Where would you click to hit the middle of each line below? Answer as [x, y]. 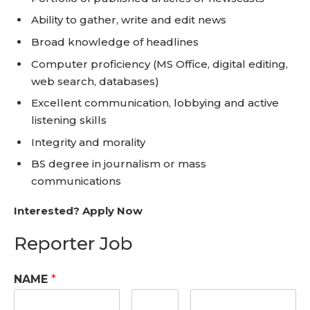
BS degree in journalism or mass [119, 164]
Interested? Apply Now [78, 210]
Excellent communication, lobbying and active [155, 103]
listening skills [69, 120]
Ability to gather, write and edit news [129, 20]
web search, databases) [95, 81]
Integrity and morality [88, 142]
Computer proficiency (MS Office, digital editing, [159, 64]
